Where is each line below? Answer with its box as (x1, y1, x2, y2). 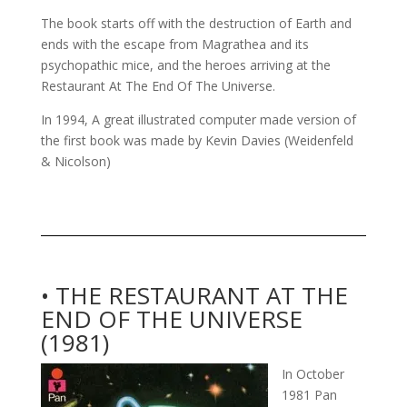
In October (281, 364, 344, 382)
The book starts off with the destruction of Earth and (40, 14, 352, 32)
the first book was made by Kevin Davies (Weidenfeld (40, 131, 353, 149)
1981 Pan (281, 385, 337, 403)
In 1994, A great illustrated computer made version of (40, 110, 356, 128)
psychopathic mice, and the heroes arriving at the (40, 55, 331, 74)
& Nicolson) (40, 152, 111, 170)
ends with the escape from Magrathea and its (40, 35, 309, 53)
